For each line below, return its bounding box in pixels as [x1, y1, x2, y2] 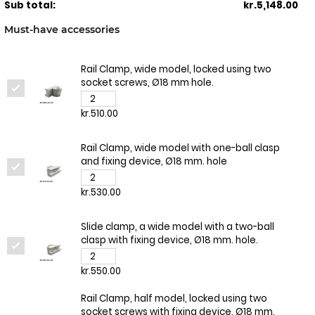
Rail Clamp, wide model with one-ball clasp [80, 141, 280, 155]
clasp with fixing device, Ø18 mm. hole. [80, 233, 258, 247]
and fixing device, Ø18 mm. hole [80, 155, 227, 169]
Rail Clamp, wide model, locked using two [80, 63, 271, 77]
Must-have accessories [4, 23, 120, 37]
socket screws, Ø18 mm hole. [80, 76, 214, 90]
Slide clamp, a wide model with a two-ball [80, 220, 274, 234]
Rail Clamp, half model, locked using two [80, 292, 267, 306]
